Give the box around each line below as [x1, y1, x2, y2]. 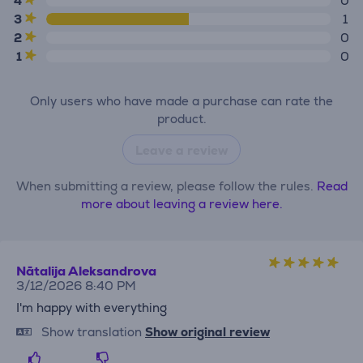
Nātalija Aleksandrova [16, 262, 156, 280]
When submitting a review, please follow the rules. [15, 177, 317, 194]
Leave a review [135, 142, 228, 158]
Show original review [145, 323, 270, 340]
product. [156, 110, 207, 126]
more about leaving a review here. [80, 195, 283, 211]
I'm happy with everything [16, 299, 167, 315]
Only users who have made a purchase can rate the [30, 92, 333, 109]
